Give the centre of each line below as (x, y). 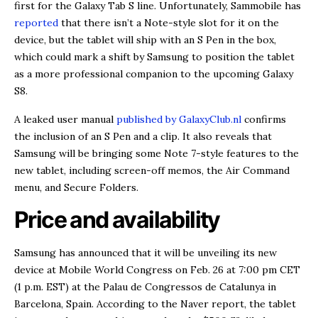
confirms (264, 119)
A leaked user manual (65, 119)
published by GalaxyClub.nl (179, 119)
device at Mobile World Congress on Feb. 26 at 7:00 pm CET (157, 269)
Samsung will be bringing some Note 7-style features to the (157, 153)
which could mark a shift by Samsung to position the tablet (154, 56)
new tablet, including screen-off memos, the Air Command (152, 170)
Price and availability (117, 219)
